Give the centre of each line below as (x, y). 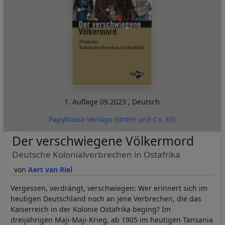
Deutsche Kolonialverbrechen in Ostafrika (96, 155)
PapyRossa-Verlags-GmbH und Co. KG (112, 120)
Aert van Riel (50, 170)
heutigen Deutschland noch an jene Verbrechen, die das (106, 199)
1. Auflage (82, 102)
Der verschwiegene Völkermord (103, 141)
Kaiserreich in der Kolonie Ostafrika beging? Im (91, 209)
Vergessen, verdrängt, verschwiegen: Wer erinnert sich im (109, 188)
